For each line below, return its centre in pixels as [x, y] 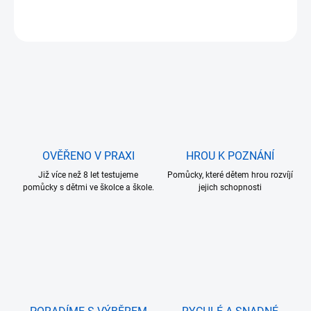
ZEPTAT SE [54, 27]
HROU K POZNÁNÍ [230, 156]
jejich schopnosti [230, 188]
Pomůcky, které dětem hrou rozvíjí [230, 175]
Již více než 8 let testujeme [88, 175]
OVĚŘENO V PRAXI [88, 156]
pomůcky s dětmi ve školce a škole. [88, 188]
